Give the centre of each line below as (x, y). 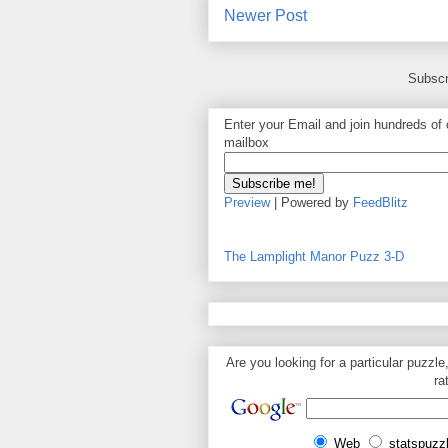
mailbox (246, 143)
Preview (247, 203)
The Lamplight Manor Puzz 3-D (314, 257)
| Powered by (311, 203)
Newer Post (265, 15)
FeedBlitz (380, 203)
